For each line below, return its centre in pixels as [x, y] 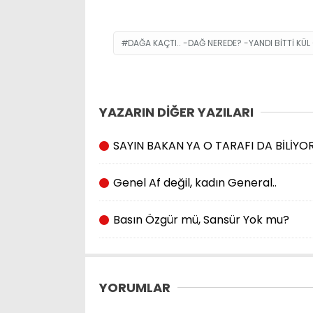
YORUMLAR [135, 287]
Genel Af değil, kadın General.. [194, 182]
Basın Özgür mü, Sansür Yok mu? [200, 219]
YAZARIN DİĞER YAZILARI [176, 112]
